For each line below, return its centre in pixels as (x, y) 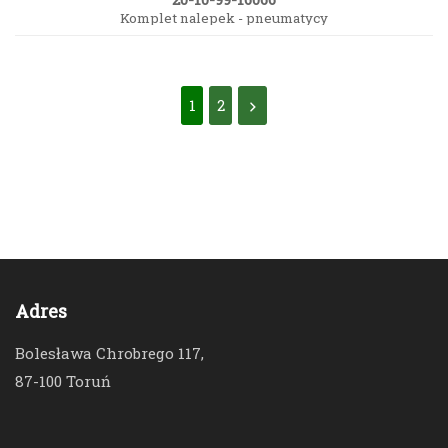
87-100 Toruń (63, 380)
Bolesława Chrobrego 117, (109, 352)
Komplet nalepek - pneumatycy (224, 17)
